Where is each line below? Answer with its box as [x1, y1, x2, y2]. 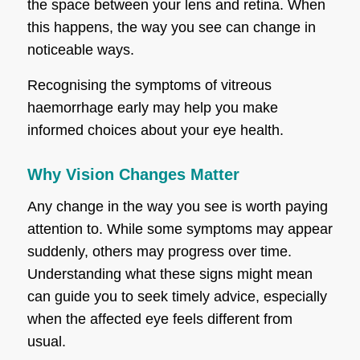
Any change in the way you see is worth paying [27, 198, 328, 215]
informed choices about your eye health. [27, 121, 284, 138]
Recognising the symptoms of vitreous [27, 76, 272, 93]
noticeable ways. [27, 42, 134, 59]
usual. [27, 333, 66, 350]
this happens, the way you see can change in [27, 19, 316, 36]
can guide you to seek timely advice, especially [27, 288, 327, 305]
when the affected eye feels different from [27, 310, 292, 327]
